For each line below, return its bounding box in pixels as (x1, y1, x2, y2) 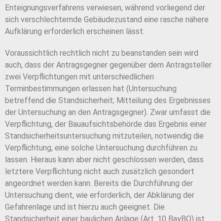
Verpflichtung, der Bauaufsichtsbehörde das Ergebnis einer (5, 119, 207, 129)
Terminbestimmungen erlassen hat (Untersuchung (5, 84, 177, 94)
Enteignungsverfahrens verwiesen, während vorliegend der (5, 3, 205, 13)
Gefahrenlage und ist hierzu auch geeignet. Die (5, 202, 165, 212)
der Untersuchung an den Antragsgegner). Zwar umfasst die (5, 108, 211, 117)
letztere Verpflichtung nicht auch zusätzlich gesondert (5, 167, 194, 177)
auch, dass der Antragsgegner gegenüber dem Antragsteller (5, 60, 212, 70)
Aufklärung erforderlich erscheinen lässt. (5, 27, 145, 37)
